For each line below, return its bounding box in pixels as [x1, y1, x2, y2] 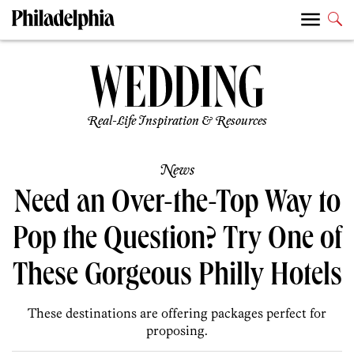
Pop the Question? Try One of [12, 225, 342, 259]
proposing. [146, 322, 208, 339]
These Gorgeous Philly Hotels [12, 262, 342, 296]
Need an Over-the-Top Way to [13, 189, 341, 223]
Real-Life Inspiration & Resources [87, 114, 267, 130]
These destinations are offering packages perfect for [28, 305, 326, 322]
